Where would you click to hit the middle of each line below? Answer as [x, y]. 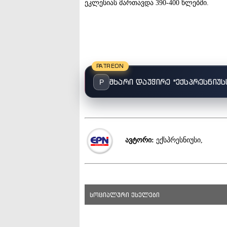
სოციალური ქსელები [125, 195]
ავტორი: [140, 140]
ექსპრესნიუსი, [179, 140]
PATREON [110, 66]
